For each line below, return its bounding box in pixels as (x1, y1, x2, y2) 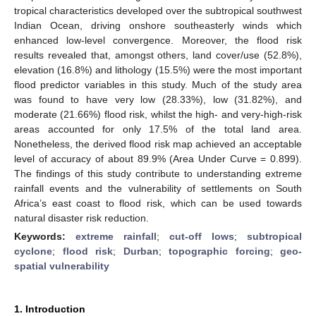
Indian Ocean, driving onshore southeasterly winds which (14, 19, 302, 31)
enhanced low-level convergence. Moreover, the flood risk (14, 34, 302, 46)
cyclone (14, 245, 52, 257)
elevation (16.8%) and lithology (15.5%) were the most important (14, 63, 302, 75)
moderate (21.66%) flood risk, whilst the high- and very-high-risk (14, 108, 302, 120)
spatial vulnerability (14, 260, 109, 272)
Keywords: (14, 230, 75, 242)
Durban (123, 245, 159, 257)
